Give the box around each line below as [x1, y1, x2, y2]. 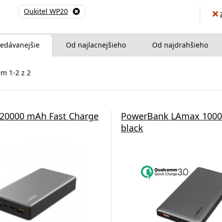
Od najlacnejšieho [66, 40, 126, 50]
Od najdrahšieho [152, 40, 208, 50]
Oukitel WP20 [24, 6, 68, 16]
